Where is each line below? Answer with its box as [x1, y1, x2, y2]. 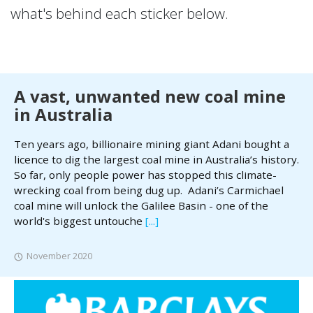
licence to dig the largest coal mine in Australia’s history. [14, 152, 299, 166]
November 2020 [27, 249, 92, 262]
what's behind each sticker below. [10, 3, 228, 23]
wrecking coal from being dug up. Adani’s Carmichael [14, 182, 284, 197]
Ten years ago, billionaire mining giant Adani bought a [14, 136, 289, 151]
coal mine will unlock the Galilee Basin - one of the [14, 198, 268, 212]
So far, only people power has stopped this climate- [14, 167, 277, 182]
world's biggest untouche [14, 213, 145, 228]
